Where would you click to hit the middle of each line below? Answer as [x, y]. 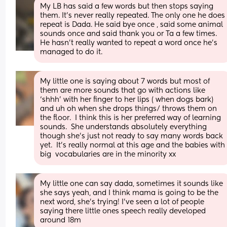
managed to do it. [71, 52]
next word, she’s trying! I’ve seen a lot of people [122, 202]
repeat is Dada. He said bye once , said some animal [132, 25]
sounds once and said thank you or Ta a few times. [129, 34]
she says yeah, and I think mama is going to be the [129, 193]
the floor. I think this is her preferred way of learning [131, 118]
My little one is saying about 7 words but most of [125, 81]
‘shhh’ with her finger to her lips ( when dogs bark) [127, 100]
